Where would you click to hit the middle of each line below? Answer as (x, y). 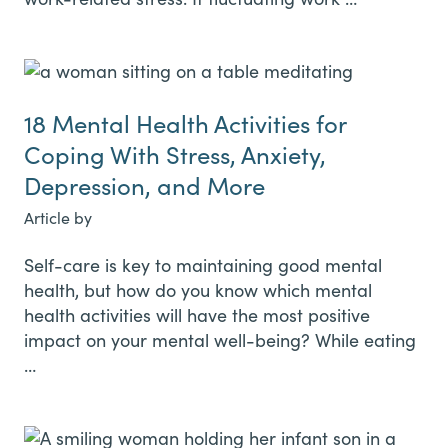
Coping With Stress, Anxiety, (175, 153)
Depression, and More (144, 184)
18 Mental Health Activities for (185, 122)
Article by (58, 217)
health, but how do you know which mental (198, 289)
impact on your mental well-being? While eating (220, 339)
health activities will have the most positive (197, 314)
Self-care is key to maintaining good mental (203, 264)
